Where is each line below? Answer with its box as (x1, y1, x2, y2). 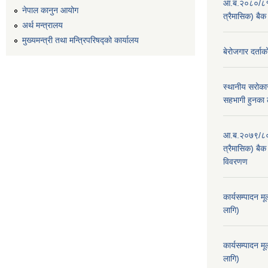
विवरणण (223, 157, 248, 166)
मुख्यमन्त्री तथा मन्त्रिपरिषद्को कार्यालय (22, 35, 139, 45)
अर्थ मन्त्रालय (22, 20, 63, 30)
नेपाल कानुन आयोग (22, 5, 78, 15)
